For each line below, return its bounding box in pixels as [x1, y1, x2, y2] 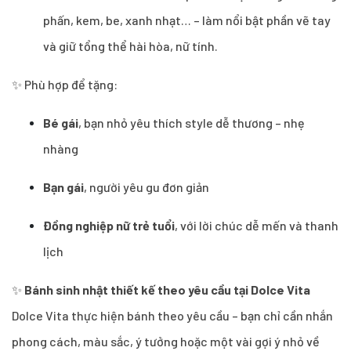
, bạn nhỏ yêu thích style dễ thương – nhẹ [78, 114, 305, 130]
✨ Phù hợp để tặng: [12, 76, 118, 92]
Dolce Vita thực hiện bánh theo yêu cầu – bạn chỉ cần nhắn [12, 307, 333, 323]
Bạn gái [43, 179, 84, 194]
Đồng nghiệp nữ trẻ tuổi [43, 217, 175, 233]
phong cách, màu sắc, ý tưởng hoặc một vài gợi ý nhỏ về [12, 333, 320, 349]
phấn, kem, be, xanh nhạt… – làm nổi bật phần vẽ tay [43, 12, 331, 27]
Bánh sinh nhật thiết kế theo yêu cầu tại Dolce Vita [24, 281, 310, 297]
